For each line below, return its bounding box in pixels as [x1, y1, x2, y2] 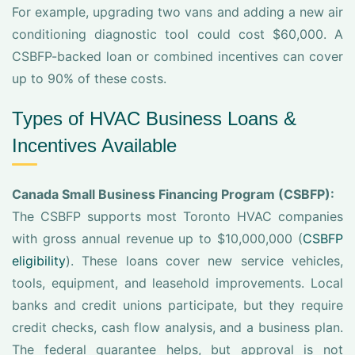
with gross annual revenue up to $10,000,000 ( [12, 231, 303, 246]
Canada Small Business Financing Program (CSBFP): [12, 186, 334, 202]
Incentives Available [12, 135, 177, 156]
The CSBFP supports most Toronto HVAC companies [12, 208, 343, 224]
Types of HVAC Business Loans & [12, 108, 296, 129]
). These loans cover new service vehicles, [66, 253, 343, 269]
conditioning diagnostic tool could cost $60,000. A [12, 26, 343, 42]
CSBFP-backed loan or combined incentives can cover [12, 48, 343, 64]
